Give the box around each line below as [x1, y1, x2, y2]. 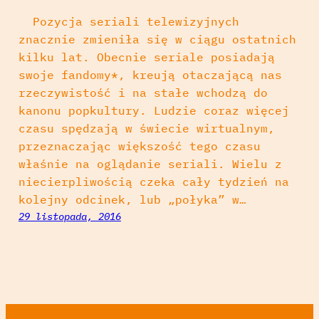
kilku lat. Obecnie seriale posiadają [18, 49, 275, 64]
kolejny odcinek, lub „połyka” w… [18, 192, 246, 206]
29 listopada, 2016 [18, 209, 121, 223]
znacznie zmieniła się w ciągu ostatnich [18, 31, 296, 46]
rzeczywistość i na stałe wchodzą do [18, 85, 268, 100]
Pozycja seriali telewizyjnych [18, 14, 239, 28]
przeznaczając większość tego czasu [18, 138, 261, 153]
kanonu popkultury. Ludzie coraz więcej [18, 103, 289, 117]
